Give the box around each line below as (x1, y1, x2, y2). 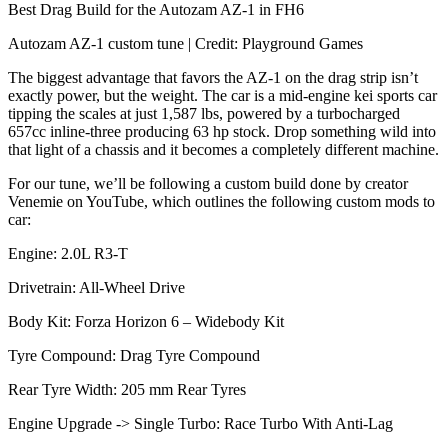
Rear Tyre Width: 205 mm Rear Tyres (8, 381, 246, 399)
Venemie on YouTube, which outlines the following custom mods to (8, 193, 435, 211)
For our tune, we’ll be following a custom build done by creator (8, 175, 408, 193)
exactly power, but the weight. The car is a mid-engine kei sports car (8, 87, 437, 105)
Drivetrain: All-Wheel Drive (8, 279, 185, 297)
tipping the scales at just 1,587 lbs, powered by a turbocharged (8, 105, 400, 123)
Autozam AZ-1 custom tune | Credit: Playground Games (8, 35, 363, 53)
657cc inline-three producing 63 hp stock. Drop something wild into (8, 123, 436, 141)
